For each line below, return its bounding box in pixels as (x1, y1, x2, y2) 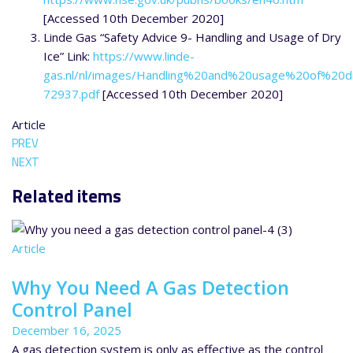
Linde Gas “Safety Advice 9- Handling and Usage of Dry (43, 29, 341, 46)
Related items (12, 182, 121, 210)
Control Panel (12, 296, 132, 322)
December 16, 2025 (12, 321, 121, 338)
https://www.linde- (93, 48, 195, 65)
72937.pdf (43, 86, 99, 102)
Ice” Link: (43, 48, 93, 65)
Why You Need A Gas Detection (12, 274, 289, 300)
